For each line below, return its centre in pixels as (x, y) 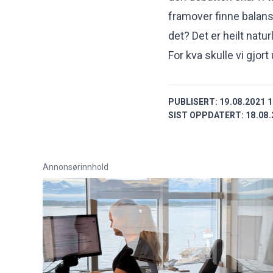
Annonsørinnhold (76, 167)
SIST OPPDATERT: (206, 115)
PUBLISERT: (193, 101)
